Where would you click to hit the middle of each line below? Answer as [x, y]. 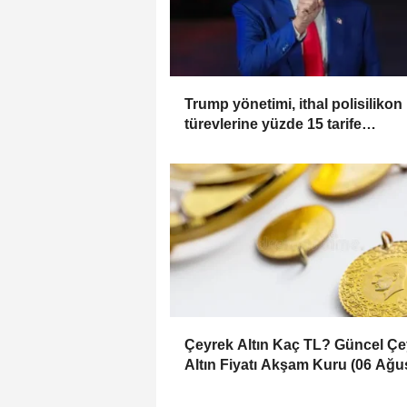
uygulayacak [228, 144]
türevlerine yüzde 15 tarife [273, 124]
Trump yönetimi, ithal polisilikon [293, 104]
